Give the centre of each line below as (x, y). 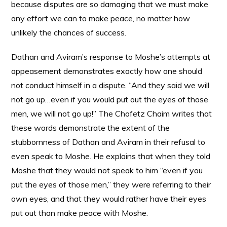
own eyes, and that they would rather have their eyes (109, 199)
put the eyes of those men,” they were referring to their (111, 184)
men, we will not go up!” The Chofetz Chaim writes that (112, 113)
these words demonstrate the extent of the (91, 128)
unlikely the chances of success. (69, 32)
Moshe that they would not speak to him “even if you (107, 170)
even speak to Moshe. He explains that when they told (111, 156)
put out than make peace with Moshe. (80, 213)
